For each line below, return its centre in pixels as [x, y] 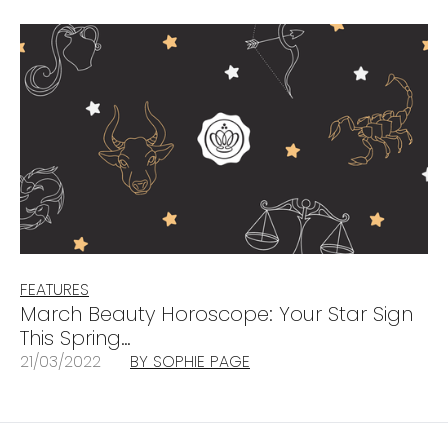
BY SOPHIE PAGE [190, 361]
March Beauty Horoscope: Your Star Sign [216, 313]
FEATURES [54, 289]
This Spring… [75, 337]
